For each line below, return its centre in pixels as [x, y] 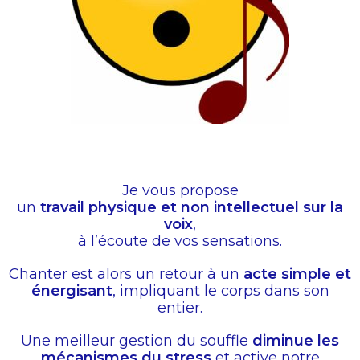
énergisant [72, 290]
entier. [180, 307]
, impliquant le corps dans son [221, 290]
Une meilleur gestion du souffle [137, 340]
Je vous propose [180, 190]
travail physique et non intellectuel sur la [192, 207]
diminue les [296, 340]
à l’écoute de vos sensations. [180, 241]
